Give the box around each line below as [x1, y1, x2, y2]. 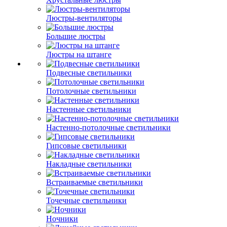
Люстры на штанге [46, 50, 111, 59]
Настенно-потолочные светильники [46, 123, 171, 132]
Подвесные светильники [46, 68, 132, 77]
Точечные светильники [46, 196, 127, 205]
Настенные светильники [46, 105, 131, 113]
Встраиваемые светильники [46, 178, 143, 186]
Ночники [46, 214, 78, 223]
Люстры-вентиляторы [46, 14, 122, 22]
